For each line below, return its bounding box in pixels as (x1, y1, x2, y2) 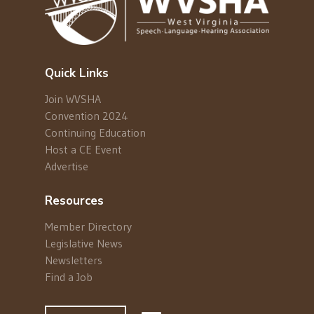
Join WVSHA (45, 92, 101, 106)
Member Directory (45, 219, 132, 233)
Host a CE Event (45, 142, 122, 156)
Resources (45, 192, 104, 209)
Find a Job (45, 269, 93, 284)
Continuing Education (45, 125, 146, 139)
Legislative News (45, 235, 123, 250)
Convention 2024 (45, 109, 128, 123)
